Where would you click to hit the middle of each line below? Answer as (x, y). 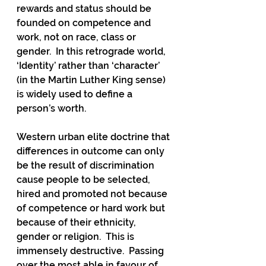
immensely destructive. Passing (91, 251)
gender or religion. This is (77, 237)
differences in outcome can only (92, 151)
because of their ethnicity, (77, 222)
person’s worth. (51, 108)
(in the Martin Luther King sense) (92, 80)
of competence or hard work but (92, 208)
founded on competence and (85, 23)
